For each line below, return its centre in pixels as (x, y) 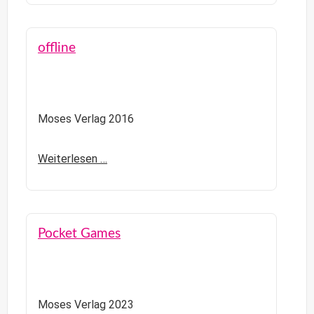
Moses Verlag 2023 (86, 304)
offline (57, 48)
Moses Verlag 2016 (86, 118)
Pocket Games (79, 233)
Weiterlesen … (73, 158)
